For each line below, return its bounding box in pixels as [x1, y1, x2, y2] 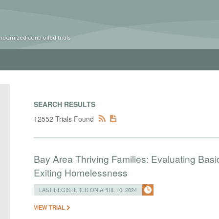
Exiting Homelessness [34, 166, 128, 179]
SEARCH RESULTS [34, 99, 96, 109]
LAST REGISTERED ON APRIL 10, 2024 [39, 186, 137, 194]
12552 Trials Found [34, 114, 94, 124]
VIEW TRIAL [34, 203, 67, 211]
